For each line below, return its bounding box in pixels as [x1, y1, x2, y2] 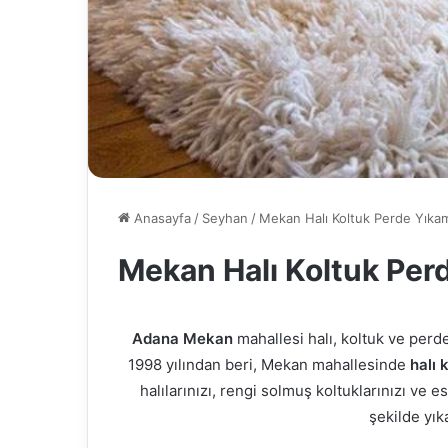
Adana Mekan [131, 329, 233, 349]
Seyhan [202, 210, 248, 227]
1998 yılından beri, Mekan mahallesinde [127, 355, 410, 375]
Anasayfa [130, 210, 191, 227]
